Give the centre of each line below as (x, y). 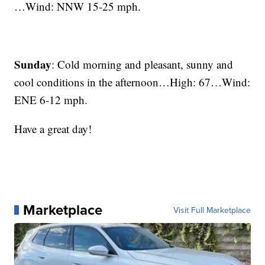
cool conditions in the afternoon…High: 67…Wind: (132, 82)
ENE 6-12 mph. (51, 99)
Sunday (33, 64)
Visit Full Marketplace (212, 210)
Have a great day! (53, 128)
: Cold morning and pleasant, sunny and (143, 64)
